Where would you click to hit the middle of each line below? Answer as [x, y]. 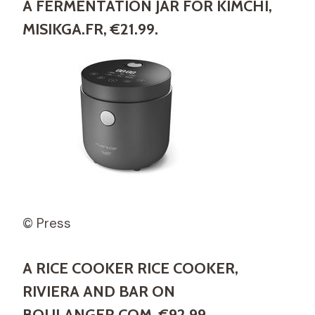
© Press [47, 223]
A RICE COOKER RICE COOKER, [130, 268]
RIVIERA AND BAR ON [99, 291]
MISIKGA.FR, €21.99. [90, 29]
